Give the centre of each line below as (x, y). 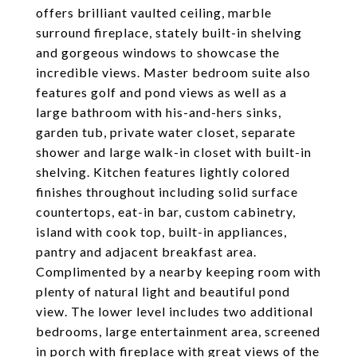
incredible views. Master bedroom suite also (173, 72)
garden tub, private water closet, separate (166, 132)
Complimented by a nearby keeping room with (178, 271)
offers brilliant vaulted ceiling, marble (154, 12)
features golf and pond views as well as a (161, 92)
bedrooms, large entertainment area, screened (178, 331)
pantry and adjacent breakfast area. (146, 251)
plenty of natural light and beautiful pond (163, 291)
